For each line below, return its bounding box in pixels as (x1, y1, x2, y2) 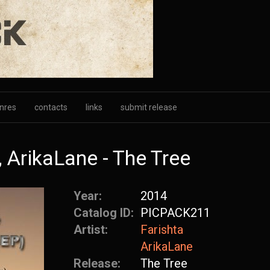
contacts (34, 102, 67, 112)
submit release (121, 102, 177, 112)
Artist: (74, 222, 111, 237)
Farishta (140, 222, 183, 237)
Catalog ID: (74, 206, 137, 220)
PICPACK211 (140, 206, 210, 220)
